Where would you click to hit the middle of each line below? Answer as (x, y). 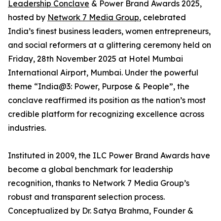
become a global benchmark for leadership (91, 169)
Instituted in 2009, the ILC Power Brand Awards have (109, 156)
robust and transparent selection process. (86, 197)
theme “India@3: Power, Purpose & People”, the (99, 87)
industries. (27, 128)
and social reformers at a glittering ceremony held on (110, 45)
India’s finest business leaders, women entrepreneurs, (109, 31)
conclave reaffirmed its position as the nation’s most (107, 100)
